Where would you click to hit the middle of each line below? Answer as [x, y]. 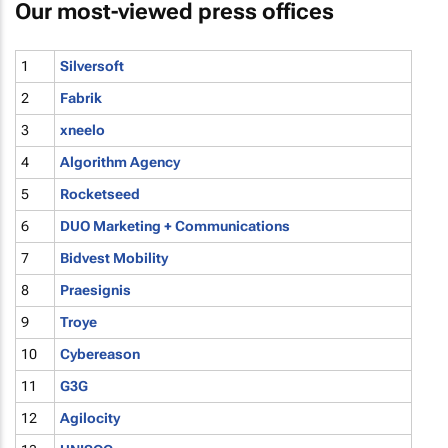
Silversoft [92, 66]
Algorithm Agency [120, 162]
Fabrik [81, 98]
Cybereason [100, 354]
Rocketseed [100, 194]
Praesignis [95, 290]
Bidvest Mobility [114, 258]
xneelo [82, 130]
